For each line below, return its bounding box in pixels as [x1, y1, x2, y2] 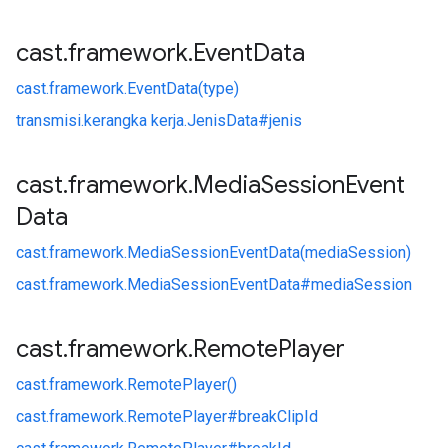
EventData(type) [127, 79, 239, 98]
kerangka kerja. [84, 111, 187, 130]
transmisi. [16, 111, 84, 130]
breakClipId [238, 407, 318, 426]
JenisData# [187, 111, 269, 130]
